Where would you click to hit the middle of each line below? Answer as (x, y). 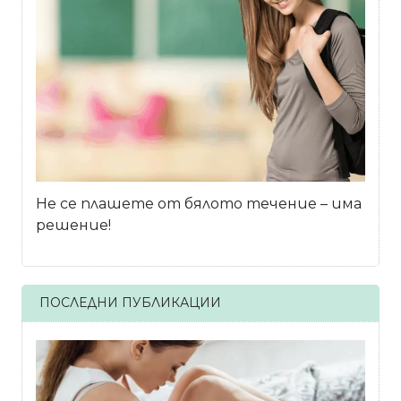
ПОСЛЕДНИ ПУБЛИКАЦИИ (130, 302)
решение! (73, 226)
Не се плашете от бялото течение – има (199, 204)
